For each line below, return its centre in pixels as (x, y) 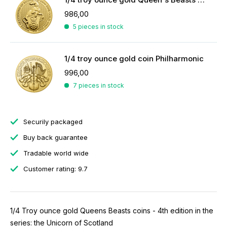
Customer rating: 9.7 (54, 169)
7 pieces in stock (99, 85)
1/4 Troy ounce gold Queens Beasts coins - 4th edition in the (112, 211)
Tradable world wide (55, 153)
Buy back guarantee (54, 137)
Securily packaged (52, 122)
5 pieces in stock (98, 27)
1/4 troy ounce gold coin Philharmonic (134, 59)
